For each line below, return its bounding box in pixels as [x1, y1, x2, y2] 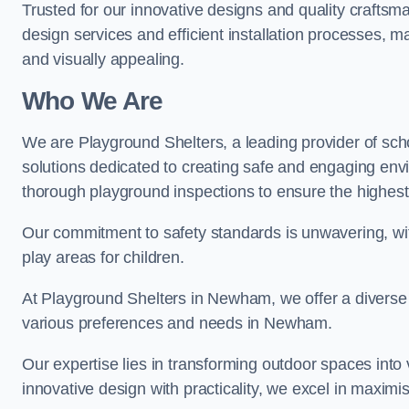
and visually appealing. [22, 50, 184, 68]
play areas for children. [22, 248, 184, 267]
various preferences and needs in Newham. [22, 314, 332, 332]
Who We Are [22, 87, 163, 115]
